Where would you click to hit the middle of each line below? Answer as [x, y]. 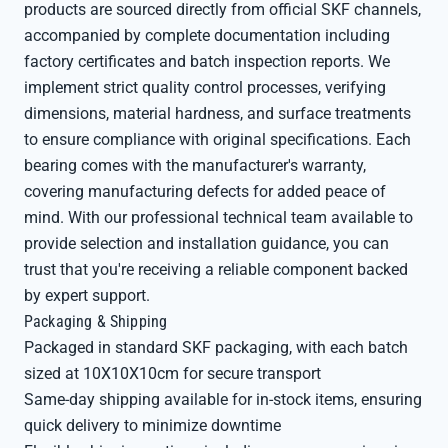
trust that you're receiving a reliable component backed [216, 269]
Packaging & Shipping [96, 321]
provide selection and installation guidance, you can [206, 243]
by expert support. [87, 295]
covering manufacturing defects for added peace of [205, 191]
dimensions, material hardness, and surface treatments [217, 113]
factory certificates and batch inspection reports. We [207, 61]
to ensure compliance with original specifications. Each [217, 139]
